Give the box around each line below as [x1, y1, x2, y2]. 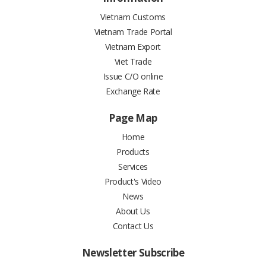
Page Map [108, 111, 158, 125]
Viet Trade [114, 56, 152, 68]
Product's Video [104, 176, 161, 188]
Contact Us [112, 220, 154, 232]
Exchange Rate [106, 85, 160, 97]
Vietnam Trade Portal [94, 26, 172, 38]
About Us [116, 205, 150, 217]
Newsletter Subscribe [81, 246, 185, 260]
